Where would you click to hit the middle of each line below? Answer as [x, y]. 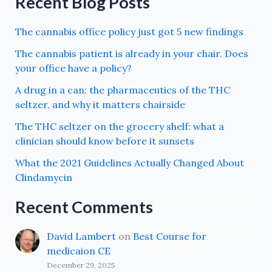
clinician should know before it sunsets [104, 141]
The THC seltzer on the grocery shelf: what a [119, 126]
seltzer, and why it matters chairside [100, 104]
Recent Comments [84, 206]
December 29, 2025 [81, 265]
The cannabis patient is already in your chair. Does [131, 53]
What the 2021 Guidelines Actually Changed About [129, 162]
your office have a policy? [73, 68]
